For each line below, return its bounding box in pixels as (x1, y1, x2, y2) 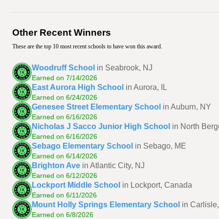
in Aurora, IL (126, 83, 167, 91)
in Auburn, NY (163, 102, 211, 111)
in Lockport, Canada (122, 180, 192, 189)
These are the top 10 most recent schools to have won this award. (12, 43, 162, 50)
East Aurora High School (32, 83, 124, 91)
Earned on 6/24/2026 (32, 93, 97, 101)
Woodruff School (32, 63, 95, 72)
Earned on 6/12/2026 (32, 171, 97, 179)
